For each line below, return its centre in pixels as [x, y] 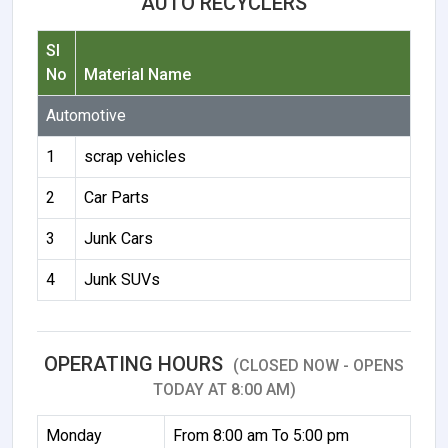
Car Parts [116, 197]
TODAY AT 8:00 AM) [224, 389]
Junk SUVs [122, 279]
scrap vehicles [135, 156]
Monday [74, 435]
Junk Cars [118, 238]
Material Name [137, 74]
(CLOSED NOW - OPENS [318, 365]
